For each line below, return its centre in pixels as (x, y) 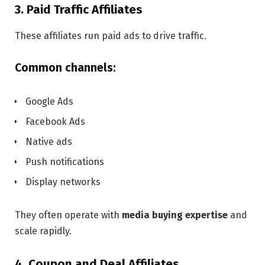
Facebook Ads (55, 121)
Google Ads (49, 101)
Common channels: (65, 68)
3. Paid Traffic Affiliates (79, 10)
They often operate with (68, 215)
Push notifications (65, 161)
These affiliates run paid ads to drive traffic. (111, 35)
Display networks (63, 182)
